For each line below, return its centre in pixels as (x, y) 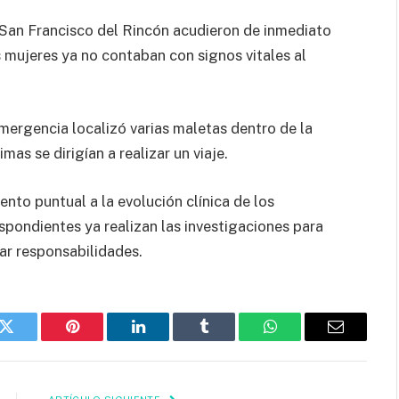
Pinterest (99, 339)
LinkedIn (166, 339)
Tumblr (226, 339)
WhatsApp (303, 339)
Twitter (28, 339)
